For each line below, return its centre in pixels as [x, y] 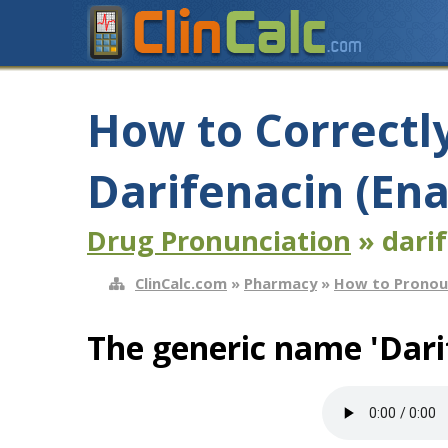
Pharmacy [280, 283]
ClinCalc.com [181, 283]
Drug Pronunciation [219, 240]
